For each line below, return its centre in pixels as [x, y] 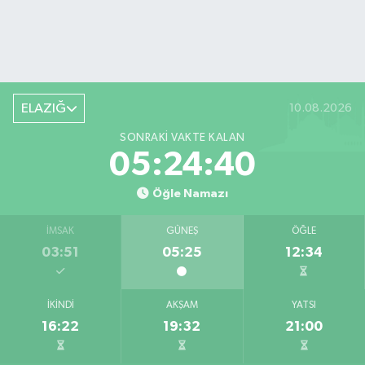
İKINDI [60, 305]
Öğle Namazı [190, 193]
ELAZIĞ [43, 108]
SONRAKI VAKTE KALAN [182, 137]
